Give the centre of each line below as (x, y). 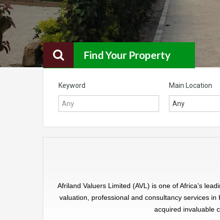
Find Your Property (127, 55)
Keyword (72, 86)
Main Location (191, 86)
